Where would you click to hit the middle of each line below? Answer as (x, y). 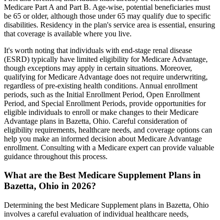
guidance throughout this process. (56, 156)
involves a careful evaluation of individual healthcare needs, (96, 214)
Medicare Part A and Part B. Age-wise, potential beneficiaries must (107, 7)
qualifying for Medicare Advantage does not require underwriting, (106, 77)
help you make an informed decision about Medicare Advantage (103, 138)
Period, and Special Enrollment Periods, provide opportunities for (105, 103)
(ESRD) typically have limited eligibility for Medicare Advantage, (106, 59)
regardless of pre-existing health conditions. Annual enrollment (101, 85)
